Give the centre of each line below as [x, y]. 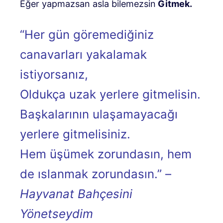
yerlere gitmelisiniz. [75, 134]
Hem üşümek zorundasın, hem [106, 154]
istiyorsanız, [54, 74]
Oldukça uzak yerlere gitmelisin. [110, 94]
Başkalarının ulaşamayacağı [99, 114]
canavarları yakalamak [83, 54]
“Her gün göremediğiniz [87, 34]
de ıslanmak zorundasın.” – [96, 174]
